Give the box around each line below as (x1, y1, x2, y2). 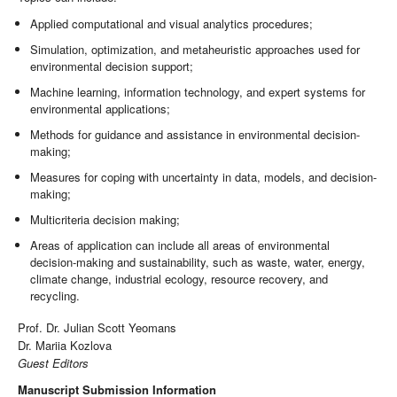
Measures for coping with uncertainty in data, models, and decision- (30, 168, 378, 186)
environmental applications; (30, 100, 171, 118)
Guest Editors (18, 354, 89, 371)
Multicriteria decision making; (30, 211, 181, 229)
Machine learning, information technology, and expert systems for (30, 83, 366, 101)
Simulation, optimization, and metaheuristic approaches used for (30, 41, 361, 58)
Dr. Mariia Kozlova (18, 336, 112, 354)
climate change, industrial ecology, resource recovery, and (30, 270, 329, 288)
